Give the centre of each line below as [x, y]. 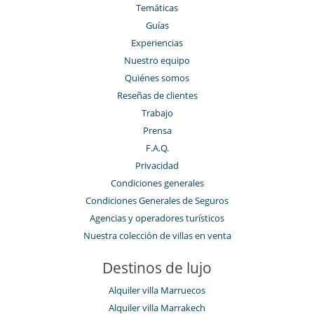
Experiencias [157, 42]
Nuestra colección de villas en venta [157, 235]
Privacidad [157, 165]
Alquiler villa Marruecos [157, 290]
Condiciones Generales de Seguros [157, 200]
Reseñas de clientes [157, 95]
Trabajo [157, 112]
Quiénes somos [157, 77]
